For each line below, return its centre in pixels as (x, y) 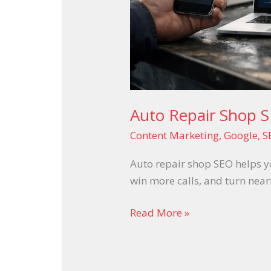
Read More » (160, 213)
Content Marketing (175, 135)
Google (241, 135)
